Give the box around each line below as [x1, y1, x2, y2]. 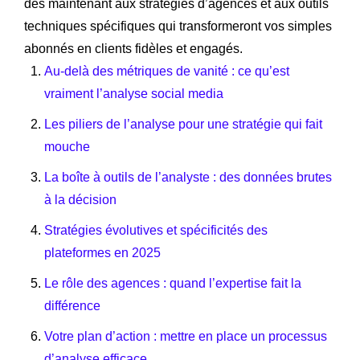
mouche [44, 139, 90, 153]
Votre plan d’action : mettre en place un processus [44, 329, 327, 343]
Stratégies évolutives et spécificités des [44, 223, 268, 237]
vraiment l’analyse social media [44, 86, 223, 100]
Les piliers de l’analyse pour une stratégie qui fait [44, 117, 322, 131]
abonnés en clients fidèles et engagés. [24, 41, 243, 55]
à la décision [44, 192, 117, 207]
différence [44, 298, 100, 313]
